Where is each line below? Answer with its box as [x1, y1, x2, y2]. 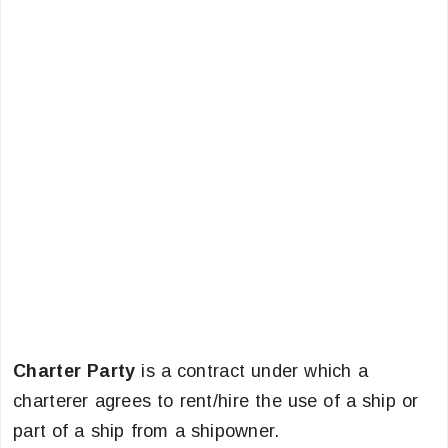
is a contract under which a [135, 361, 368, 381]
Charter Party [13, 361, 136, 381]
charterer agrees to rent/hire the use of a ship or [13, 391, 419, 411]
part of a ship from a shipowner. [13, 421, 280, 441]
